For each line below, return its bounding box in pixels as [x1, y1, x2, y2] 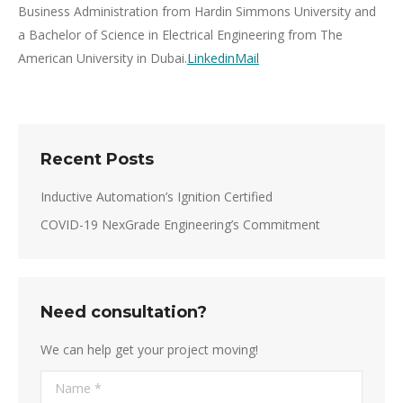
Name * [40, 373, 87, 390]
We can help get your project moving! [40, 341, 258, 358]
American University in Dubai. [18, 49, 187, 67]
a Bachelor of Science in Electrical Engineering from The [18, 26, 343, 43]
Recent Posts [40, 149, 154, 169]
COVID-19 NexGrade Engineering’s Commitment [40, 216, 320, 233]
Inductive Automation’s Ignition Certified [40, 188, 273, 205]
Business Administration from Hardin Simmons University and [18, 3, 376, 20]
